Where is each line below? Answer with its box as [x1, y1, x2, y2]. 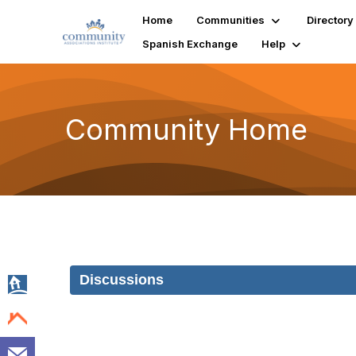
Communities [196, 14, 265, 26]
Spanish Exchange [142, 37, 238, 50]
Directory [307, 14, 354, 26]
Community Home [65, 111, 308, 147]
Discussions [79, 272, 164, 288]
